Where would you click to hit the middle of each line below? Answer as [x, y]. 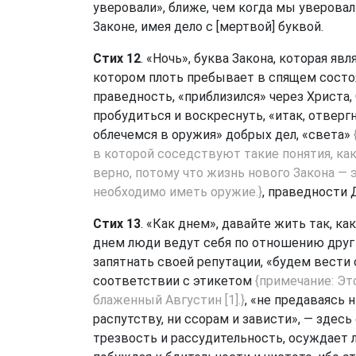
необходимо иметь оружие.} [178, 192]
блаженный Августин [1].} [169, 300]
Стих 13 [117, 224]
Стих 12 [117, 58]
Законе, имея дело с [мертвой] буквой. [208, 27]
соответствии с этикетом [174, 281]
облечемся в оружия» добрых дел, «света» [223, 135]
